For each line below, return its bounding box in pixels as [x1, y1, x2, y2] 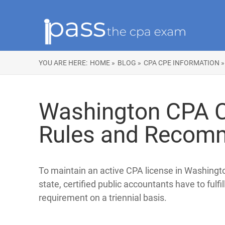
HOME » [90, 59, 115, 67]
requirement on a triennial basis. [39, 192, 167, 203]
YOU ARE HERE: [39, 59, 87, 67]
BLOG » [118, 59, 141, 67]
